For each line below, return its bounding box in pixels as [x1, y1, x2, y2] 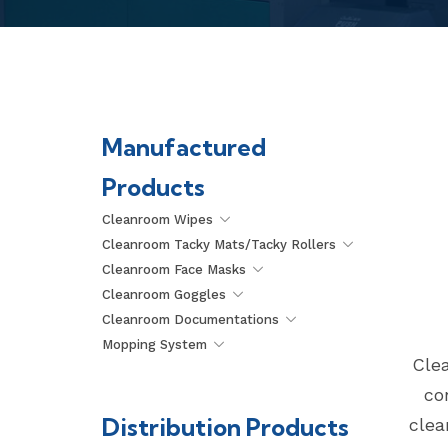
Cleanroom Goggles [102, 287, 226, 302]
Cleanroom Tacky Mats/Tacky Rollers [102, 237, 336, 252]
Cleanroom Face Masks [102, 262, 246, 277]
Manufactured [102, 132, 266, 162]
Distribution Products [102, 412, 349, 442]
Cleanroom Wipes [102, 212, 213, 227]
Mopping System [102, 337, 207, 352]
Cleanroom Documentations [102, 312, 279, 327]
